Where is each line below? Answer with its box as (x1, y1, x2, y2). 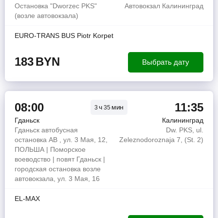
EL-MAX (15, 195, 40, 202)
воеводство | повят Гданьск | (15, 155, 105, 163)
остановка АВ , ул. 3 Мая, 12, (15, 136, 108, 144)
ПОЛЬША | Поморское (15, 145, 86, 153)
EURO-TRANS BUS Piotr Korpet (15, 32, 113, 39)
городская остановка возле (15, 165, 101, 173)
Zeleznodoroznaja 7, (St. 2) (119, 136, 203, 144)
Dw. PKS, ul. (166, 126, 203, 134)
